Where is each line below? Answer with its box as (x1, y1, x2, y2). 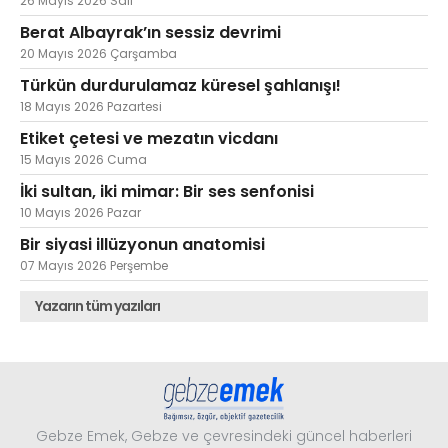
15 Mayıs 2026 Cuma (20, 150, 147, 168)
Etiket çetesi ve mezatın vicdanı (20, 126, 278, 150)
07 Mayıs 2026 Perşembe (20, 256, 168, 274)
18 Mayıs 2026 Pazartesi (20, 97, 162, 115)
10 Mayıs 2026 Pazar (20, 203, 141, 221)
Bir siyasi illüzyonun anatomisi (20, 232, 265, 256)
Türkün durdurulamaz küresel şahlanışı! (20, 73, 341, 97)
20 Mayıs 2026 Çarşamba (20, 44, 177, 62)
